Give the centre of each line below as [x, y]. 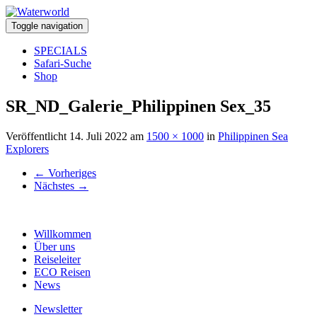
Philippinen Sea [253, 136]
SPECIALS [60, 51]
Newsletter [58, 309]
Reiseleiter [57, 259]
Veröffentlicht [38, 136]
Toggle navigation [47, 26]
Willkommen [63, 234]
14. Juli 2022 [98, 136]
